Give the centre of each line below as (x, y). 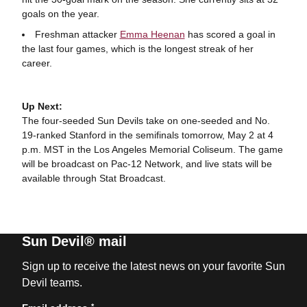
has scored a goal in (230, 34)
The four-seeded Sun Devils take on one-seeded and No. (146, 120)
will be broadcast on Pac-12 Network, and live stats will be (147, 163)
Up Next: (43, 106)
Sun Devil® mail (74, 241)
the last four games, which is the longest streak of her (137, 48)
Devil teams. (52, 282)
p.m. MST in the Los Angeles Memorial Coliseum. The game (152, 149)
